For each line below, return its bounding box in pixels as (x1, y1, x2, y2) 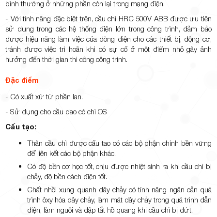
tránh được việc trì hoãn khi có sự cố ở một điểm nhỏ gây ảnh (5, 45, 212, 54)
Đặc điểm (5, 76, 39, 85)
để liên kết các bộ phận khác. (27, 149, 116, 158)
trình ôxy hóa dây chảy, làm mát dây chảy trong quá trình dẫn (27, 195, 212, 204)
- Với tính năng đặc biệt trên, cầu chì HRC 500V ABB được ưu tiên (5, 14, 212, 23)
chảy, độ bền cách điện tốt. (27, 172, 108, 181)
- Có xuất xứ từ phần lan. (5, 92, 83, 101)
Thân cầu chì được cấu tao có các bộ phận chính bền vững (27, 139, 212, 148)
